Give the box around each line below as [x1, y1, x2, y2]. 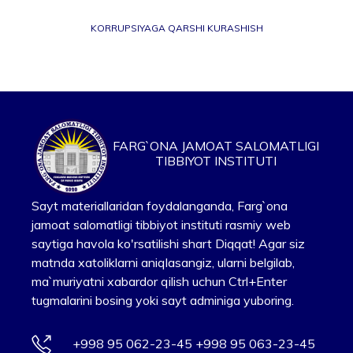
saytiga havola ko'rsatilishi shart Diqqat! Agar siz [32, 236, 306, 251]
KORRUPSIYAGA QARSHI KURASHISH [91, 22, 264, 35]
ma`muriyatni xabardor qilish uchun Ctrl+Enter [32, 273, 288, 289]
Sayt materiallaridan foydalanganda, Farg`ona [32, 198, 288, 214]
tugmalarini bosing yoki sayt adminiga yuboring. [32, 292, 295, 308]
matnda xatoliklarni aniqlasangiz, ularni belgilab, [32, 255, 295, 270]
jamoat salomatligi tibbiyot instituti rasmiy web [32, 217, 292, 232]
